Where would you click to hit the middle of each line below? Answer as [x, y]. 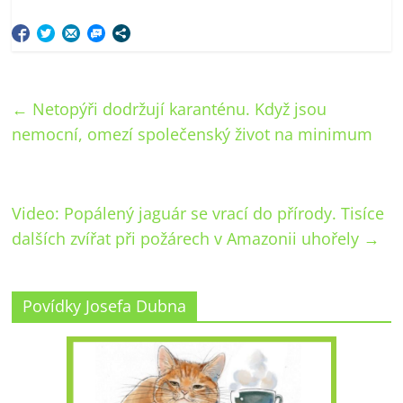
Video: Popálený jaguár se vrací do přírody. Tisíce [198, 213]
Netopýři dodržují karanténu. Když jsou [178, 108]
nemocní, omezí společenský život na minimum [193, 134]
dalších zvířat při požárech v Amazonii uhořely [188, 238]
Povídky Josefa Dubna [105, 305]
